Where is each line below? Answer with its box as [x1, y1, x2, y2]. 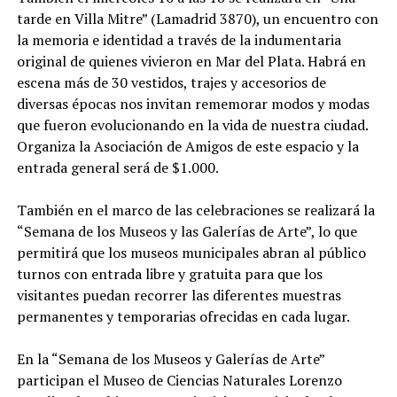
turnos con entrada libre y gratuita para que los [16, 264, 323, 284]
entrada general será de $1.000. [16, 158, 219, 178]
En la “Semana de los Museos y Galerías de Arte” [16, 349, 324, 370]
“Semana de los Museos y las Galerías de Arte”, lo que [16, 222, 357, 242]
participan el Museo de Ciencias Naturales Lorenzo [16, 370, 342, 391]
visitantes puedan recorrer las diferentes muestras [16, 285, 341, 306]
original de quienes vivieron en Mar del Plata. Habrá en [16, 51, 366, 72]
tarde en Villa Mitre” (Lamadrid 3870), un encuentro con [16, 9, 378, 29]
